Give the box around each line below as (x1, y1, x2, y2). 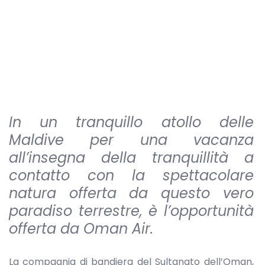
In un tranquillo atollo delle (9, 112, 254, 132)
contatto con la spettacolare (9, 166, 254, 185)
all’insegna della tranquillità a (9, 148, 254, 167)
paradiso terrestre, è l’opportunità (9, 201, 254, 221)
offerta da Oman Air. (9, 219, 153, 238)
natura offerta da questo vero (9, 183, 254, 203)
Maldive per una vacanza (9, 130, 254, 150)
